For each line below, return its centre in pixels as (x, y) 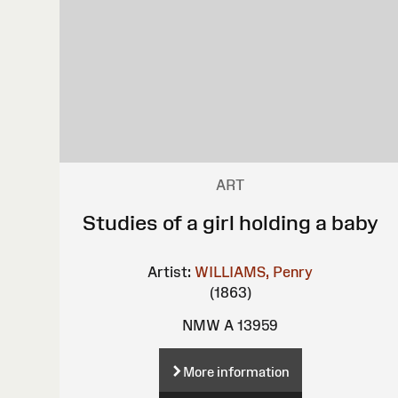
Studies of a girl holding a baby (230, 222)
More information (236, 371)
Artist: (170, 271)
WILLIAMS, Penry (254, 271)
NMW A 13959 (231, 325)
